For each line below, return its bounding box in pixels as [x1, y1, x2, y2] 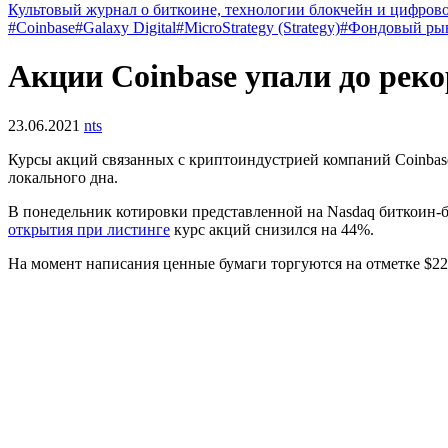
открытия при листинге [8, 220, 170, 238]
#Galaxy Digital [75, 19, 176, 36]
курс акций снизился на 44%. [170, 220, 374, 238]
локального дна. [8, 168, 118, 186]
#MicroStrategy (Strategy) [176, 19, 340, 36]
